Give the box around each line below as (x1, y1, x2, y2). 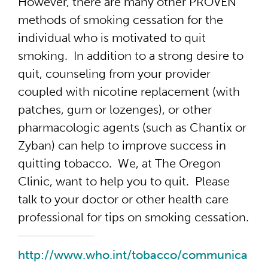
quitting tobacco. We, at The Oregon (18, 156, 221, 170)
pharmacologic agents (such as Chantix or (18, 120, 246, 135)
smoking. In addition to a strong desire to (18, 48, 243, 63)
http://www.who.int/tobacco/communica (18, 248, 248, 262)
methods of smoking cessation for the (18, 13, 223, 27)
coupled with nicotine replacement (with (18, 84, 240, 99)
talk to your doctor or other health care (18, 192, 229, 206)
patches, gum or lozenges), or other (18, 102, 212, 117)
